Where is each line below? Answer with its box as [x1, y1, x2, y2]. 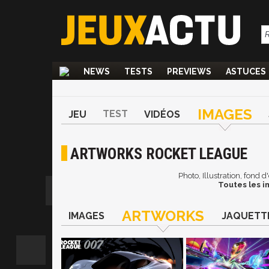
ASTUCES [226, 67, 266, 76]
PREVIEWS [167, 67, 211, 76]
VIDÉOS [144, 109, 180, 120]
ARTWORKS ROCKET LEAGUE [70, 145, 247, 163]
